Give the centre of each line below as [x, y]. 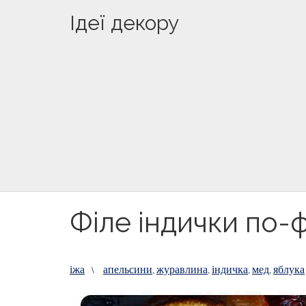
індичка [230, 269]
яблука [289, 269]
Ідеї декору [124, 23]
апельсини [128, 269]
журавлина [182, 269]
